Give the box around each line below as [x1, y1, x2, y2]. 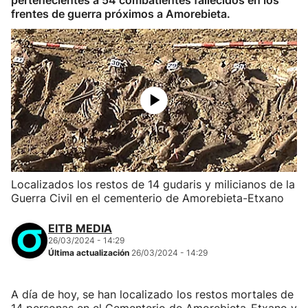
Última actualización [48, 247, 131, 258]
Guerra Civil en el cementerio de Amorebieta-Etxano [11, 191, 284, 205]
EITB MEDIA [48, 221, 112, 235]
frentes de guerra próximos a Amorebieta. [11, 7, 230, 21]
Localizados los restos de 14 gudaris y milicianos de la [11, 177, 295, 191]
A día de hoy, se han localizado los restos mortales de [11, 287, 294, 301]
